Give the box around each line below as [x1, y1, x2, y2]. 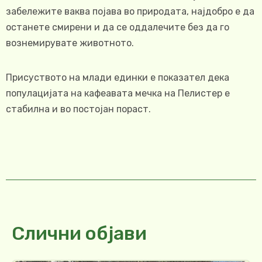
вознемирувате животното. [6, 37, 134, 49]
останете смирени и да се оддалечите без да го [6, 22, 229, 33]
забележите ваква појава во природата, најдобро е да [6, 6, 254, 18]
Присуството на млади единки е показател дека [6, 72, 229, 84]
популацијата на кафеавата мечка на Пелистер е [6, 88, 230, 99]
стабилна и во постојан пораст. [6, 104, 151, 115]
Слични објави [12, 222, 147, 245]
